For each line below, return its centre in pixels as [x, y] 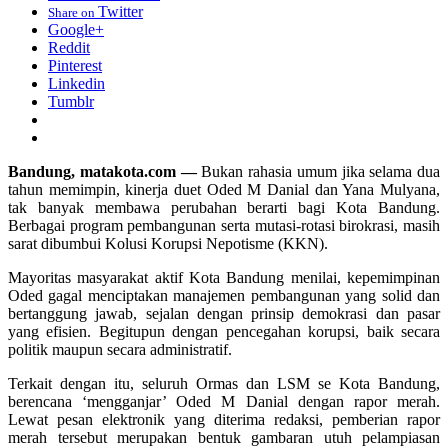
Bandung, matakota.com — [105, 171]
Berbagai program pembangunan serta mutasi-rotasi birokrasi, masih [224, 225]
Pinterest [75, 65]
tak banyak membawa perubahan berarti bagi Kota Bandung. [224, 207]
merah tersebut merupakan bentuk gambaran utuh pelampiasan [224, 437]
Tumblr [71, 101]
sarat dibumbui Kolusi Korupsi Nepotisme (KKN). [168, 243]
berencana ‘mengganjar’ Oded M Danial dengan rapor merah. [224, 401]
